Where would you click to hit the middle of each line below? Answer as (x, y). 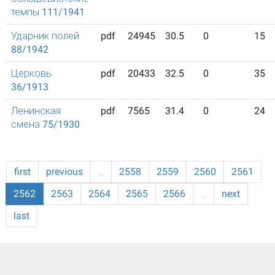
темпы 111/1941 (48, 12)
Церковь (31, 73)
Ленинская (36, 111)
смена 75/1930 (45, 124)
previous (64, 172)
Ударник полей (45, 36)
